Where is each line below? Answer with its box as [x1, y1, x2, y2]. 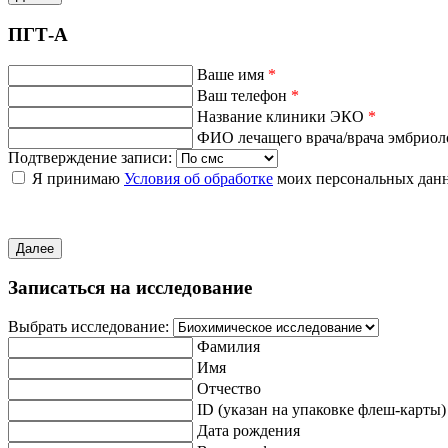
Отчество [197, 380, 261, 397]
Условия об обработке [124, 169, 273, 187]
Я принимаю [32, 169, 124, 187]
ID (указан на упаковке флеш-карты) [197, 401, 446, 418]
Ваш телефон [197, 86, 291, 104]
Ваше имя [197, 65, 268, 83]
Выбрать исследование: [8, 318, 169, 335]
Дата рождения [197, 422, 300, 439]
